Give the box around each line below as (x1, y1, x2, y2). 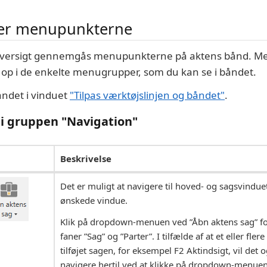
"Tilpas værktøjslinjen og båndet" (70, 88, 225, 103)
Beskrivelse (60, 153, 111, 165)
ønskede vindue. (60, 194, 128, 207)
